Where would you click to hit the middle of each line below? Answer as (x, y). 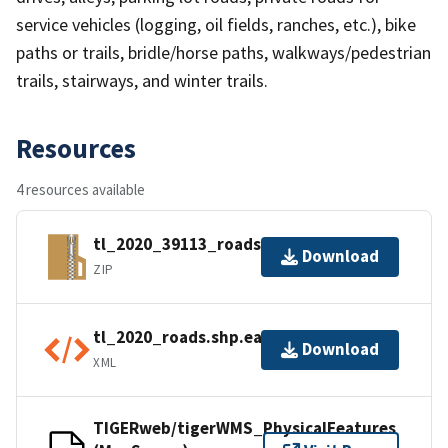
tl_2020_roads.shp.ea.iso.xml (208, 337)
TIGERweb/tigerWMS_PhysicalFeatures (244, 427)
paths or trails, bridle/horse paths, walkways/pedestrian (223, 52)
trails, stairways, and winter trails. (142, 80)
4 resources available (80, 189)
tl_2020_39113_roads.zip (191, 244)
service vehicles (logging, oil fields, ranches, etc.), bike (216, 24)
